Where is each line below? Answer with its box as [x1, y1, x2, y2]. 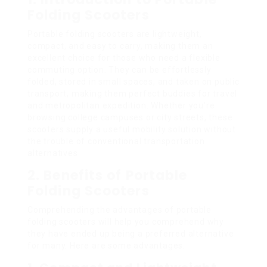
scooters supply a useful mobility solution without [27, 124, 236, 134]
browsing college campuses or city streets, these [27, 112, 233, 122]
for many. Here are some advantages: [27, 240, 186, 250]
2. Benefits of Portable [27, 166, 188, 185]
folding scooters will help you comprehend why [27, 216, 224, 226]
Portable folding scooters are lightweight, [27, 29, 202, 39]
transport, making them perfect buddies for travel [27, 88, 238, 98]
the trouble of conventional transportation [27, 136, 205, 146]
